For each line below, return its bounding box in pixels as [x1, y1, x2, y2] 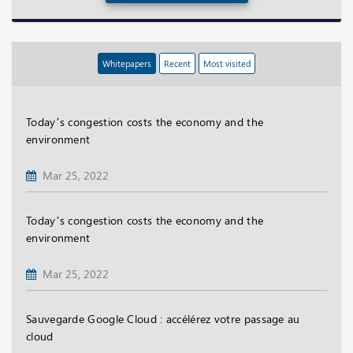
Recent [164, 57, 191, 69]
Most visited [203, 57, 251, 69]
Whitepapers [102, 57, 151, 69]
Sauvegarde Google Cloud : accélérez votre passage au [26, 310, 300, 326]
